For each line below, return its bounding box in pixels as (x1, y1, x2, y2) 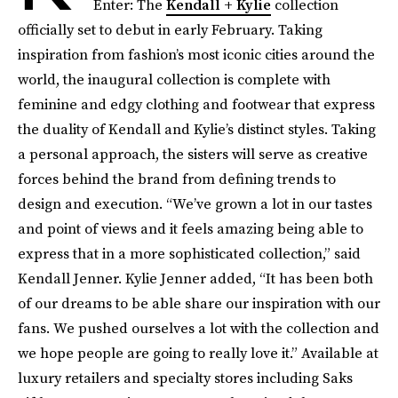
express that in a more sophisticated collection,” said (18, 243, 361, 263)
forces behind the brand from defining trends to (18, 169, 336, 188)
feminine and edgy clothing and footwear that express (18, 94, 375, 114)
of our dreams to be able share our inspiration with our (18, 293, 380, 313)
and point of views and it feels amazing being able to (18, 219, 363, 238)
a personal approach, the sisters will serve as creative (18, 144, 368, 163)
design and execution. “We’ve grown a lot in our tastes (18, 194, 372, 213)
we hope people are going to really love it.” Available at (18, 343, 378, 362)
